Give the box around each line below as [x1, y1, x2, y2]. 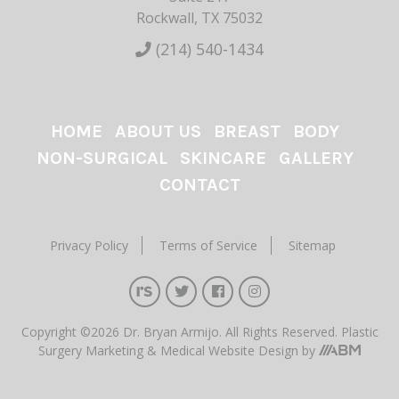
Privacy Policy [50, 236, 128, 254]
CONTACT [159, 174, 240, 195]
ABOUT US [115, 120, 201, 142]
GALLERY [279, 147, 354, 168]
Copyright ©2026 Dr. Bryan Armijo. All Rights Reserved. [20, 322, 341, 340]
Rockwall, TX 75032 [136, 7, 263, 28]
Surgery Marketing [38, 341, 147, 359]
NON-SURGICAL [37, 147, 167, 168]
